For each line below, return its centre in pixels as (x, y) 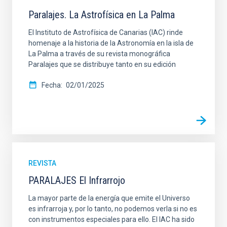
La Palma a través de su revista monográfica (99, 53)
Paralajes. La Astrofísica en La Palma (102, 14)
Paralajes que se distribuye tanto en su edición (102, 64)
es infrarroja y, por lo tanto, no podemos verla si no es (113, 209)
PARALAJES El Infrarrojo (77, 180)
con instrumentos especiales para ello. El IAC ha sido (111, 219)
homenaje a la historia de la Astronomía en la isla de (111, 43)
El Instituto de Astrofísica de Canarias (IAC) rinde (106, 32)
